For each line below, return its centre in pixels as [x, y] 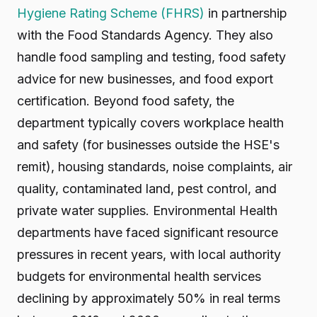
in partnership [246, 13]
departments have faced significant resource [148, 232]
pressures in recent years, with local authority [149, 254]
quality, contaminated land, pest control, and [147, 189]
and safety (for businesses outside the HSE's [148, 145]
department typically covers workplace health [150, 123]
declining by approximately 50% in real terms [149, 298]
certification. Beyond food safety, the [126, 101]
